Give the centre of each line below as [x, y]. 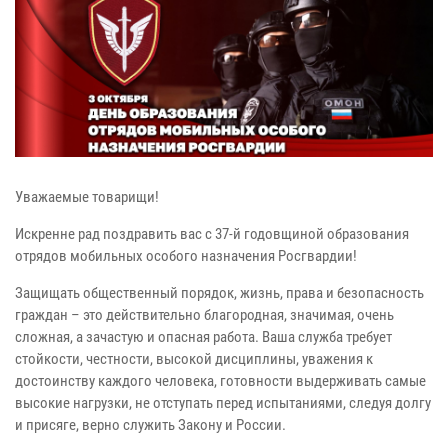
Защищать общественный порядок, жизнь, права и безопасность [219, 292]
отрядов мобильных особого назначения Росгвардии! [186, 255]
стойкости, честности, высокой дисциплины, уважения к [194, 358]
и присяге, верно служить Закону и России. [150, 424]
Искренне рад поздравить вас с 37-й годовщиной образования [212, 233]
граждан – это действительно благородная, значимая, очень [204, 314]
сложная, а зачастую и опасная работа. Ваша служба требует [203, 336]
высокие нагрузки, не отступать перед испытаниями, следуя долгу [223, 402]
